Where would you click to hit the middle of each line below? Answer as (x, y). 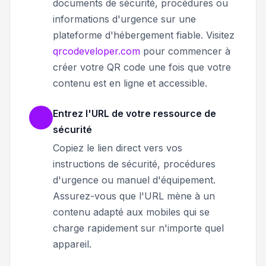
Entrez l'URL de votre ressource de (134, 113)
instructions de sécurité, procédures (134, 164)
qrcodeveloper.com (96, 51)
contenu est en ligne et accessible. (130, 83)
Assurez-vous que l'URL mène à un (134, 196)
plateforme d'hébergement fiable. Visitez (144, 35)
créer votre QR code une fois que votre (142, 67)
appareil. (72, 244)
